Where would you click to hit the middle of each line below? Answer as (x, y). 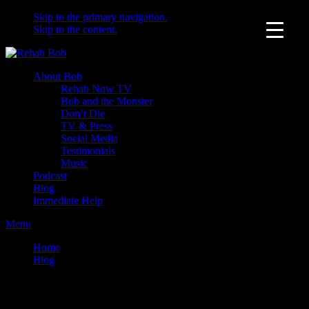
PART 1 (51, 285)
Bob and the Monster (107, 101)
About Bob (58, 76)
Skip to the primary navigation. (100, 17)
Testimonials (88, 151)
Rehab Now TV (96, 89)
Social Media (89, 138)
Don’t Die (83, 113)
